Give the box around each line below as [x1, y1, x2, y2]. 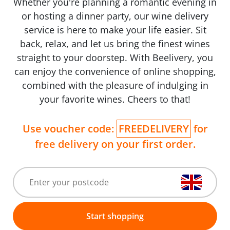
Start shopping [86, 210, 144, 222]
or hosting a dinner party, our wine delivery [22, 10, 208, 22]
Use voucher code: [22, 122, 117, 136]
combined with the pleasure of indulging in [22, 79, 208, 91]
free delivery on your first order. [34, 137, 196, 151]
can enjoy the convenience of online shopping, [14, 65, 216, 78]
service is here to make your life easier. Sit [24, 24, 206, 36]
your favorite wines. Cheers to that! [40, 93, 190, 105]
